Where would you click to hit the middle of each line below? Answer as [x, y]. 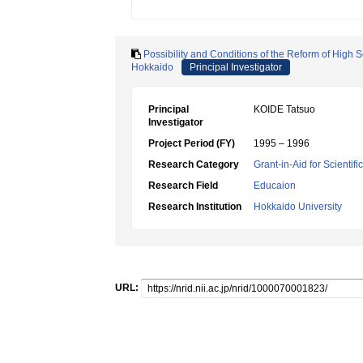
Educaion [275, 186]
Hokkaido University [298, 207]
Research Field [183, 186]
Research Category [194, 164]
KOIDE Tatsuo [284, 109]
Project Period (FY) [192, 143]
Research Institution [195, 207]
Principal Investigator [236, 67]
